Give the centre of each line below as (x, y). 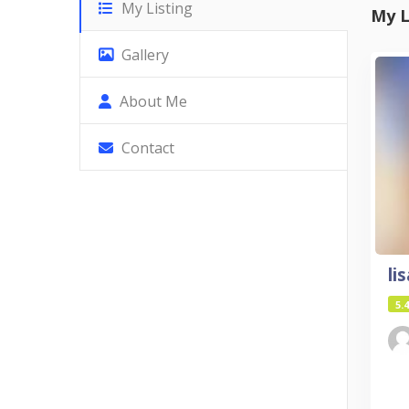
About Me (152, 102)
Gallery (143, 55)
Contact (146, 148)
